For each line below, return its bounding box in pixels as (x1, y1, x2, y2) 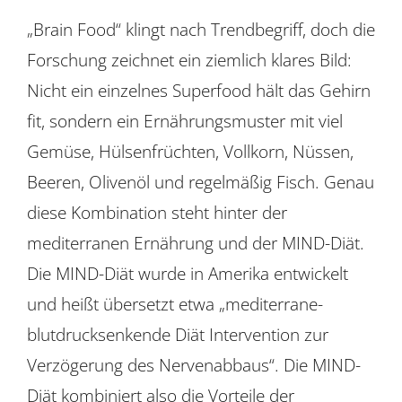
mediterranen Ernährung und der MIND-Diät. (26, 231, 364, 256)
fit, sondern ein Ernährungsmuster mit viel (26, 109, 343, 134)
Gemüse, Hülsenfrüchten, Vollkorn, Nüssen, (26, 139, 354, 164)
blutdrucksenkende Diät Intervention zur (26, 322, 328, 347)
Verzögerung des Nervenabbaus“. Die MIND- (26, 353, 361, 378)
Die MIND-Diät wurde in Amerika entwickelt (26, 261, 348, 286)
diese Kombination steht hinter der (26, 200, 287, 225)
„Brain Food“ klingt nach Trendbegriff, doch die (26, 17, 375, 42)
